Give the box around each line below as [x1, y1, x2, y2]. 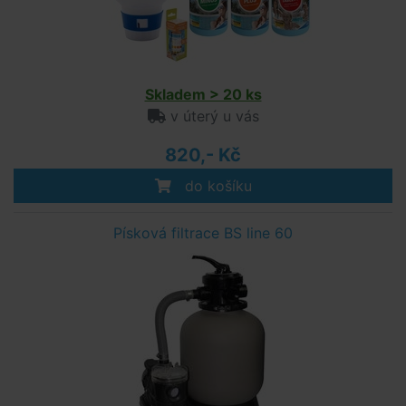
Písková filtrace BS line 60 [113, 224, 293, 242]
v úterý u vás [165, 107, 259, 125]
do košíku [179, 177, 252, 195]
